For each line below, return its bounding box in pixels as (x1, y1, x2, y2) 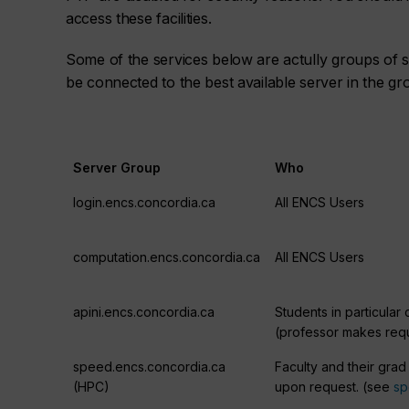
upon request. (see (275, 379, 393, 394)
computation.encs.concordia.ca (73, 249, 260, 265)
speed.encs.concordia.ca (73, 359, 225, 374)
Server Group (73, 160, 161, 175)
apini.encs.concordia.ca (73, 304, 215, 320)
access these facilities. (66, 9, 212, 27)
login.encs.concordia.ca (73, 194, 215, 210)
